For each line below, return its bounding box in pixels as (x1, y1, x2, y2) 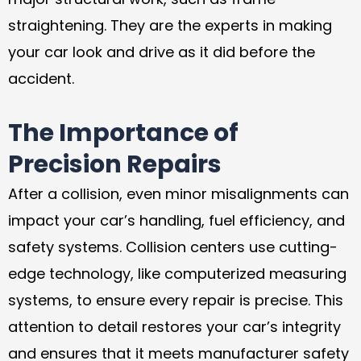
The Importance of (8, 115, 239, 150)
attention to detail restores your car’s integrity (8, 316, 341, 337)
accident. (8, 68, 74, 89)
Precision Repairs (8, 147, 222, 181)
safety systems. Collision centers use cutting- (8, 236, 338, 257)
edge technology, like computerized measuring (8, 263, 346, 284)
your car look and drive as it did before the (8, 42, 315, 63)
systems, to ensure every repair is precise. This (8, 289, 343, 310)
